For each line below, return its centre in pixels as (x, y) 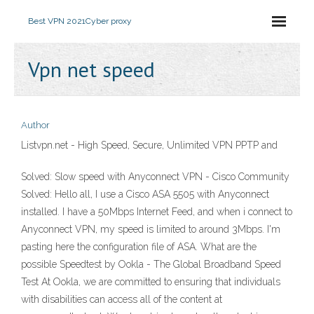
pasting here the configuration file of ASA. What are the (139, 247)
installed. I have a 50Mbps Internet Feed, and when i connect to (157, 212)
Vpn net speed (91, 69)
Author (35, 125)
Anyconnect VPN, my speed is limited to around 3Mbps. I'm (151, 229)
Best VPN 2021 (57, 21)
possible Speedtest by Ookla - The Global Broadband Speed (151, 264)
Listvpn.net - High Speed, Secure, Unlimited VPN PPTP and (149, 145)
